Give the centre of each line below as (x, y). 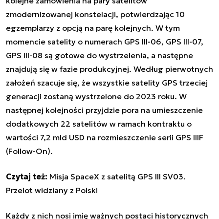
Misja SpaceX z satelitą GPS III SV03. (118, 176)
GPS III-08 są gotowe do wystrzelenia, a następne (99, 55)
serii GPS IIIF (181, 137)
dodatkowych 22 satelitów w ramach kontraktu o (99, 123)
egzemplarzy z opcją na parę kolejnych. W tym (93, 28)
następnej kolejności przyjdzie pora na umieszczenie (104, 110)
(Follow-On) (28, 151)
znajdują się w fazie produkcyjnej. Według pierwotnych (109, 69)
